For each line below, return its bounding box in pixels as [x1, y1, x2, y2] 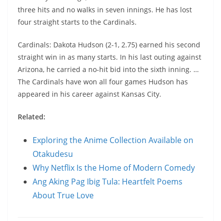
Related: [18, 112, 45, 121]
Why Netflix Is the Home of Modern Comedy [33, 162, 195, 173]
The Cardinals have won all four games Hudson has [18, 77, 188, 86]
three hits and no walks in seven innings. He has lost [18, 5, 192, 14]
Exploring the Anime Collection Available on [33, 135, 193, 146]
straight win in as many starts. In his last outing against [18, 52, 201, 62]
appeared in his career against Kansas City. [18, 89, 161, 99]
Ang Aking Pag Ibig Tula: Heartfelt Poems [33, 176, 183, 187]
